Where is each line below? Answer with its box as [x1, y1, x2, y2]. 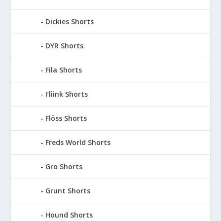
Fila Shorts [45, 65, 82, 74]
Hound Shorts [45, 210, 93, 220]
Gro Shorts [45, 161, 83, 171]
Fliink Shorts [45, 89, 88, 99]
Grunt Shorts [45, 185, 91, 195]
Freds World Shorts [45, 137, 111, 147]
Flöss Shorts [45, 113, 87, 123]
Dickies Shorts [45, 16, 94, 26]
